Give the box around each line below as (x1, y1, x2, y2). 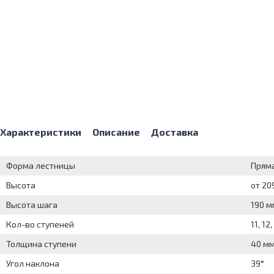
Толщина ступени (6, 239, 76, 250)
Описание (92, 126, 140, 138)
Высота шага (6, 199, 57, 210)
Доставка (151, 126, 198, 138)
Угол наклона (6, 258, 59, 269)
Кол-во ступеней (6, 219, 74, 230)
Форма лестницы (6, 160, 75, 171)
